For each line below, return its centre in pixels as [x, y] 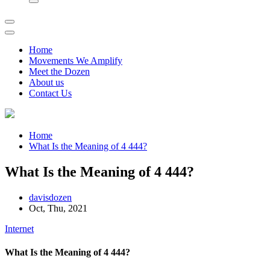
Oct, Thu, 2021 [58, 208]
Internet [19, 228]
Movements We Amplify [76, 61]
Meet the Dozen [59, 71]
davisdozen [50, 197]
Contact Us [50, 93]
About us [46, 82]
